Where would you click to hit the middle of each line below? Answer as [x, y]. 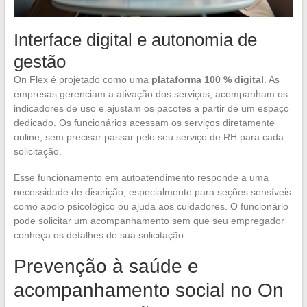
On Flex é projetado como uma [82, 80]
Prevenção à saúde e [106, 267]
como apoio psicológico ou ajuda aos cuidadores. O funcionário [151, 207]
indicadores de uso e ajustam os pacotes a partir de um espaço [151, 109]
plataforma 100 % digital [207, 80]
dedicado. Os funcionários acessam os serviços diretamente [144, 123]
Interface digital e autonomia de [135, 40]
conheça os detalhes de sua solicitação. [100, 235]
